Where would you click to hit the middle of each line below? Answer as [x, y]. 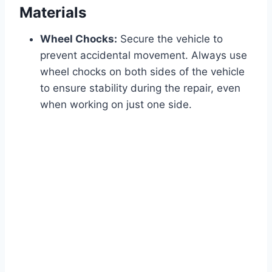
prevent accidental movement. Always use [144, 56]
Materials [53, 13]
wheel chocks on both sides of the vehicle [142, 72]
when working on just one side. [116, 105]
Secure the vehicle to [170, 39]
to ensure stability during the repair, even [140, 88]
